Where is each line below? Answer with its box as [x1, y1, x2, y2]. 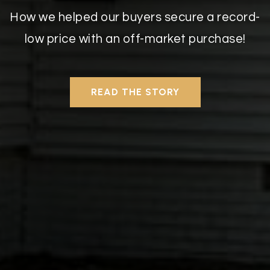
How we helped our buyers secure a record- [10, 10, 260, 24]
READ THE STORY [90, 86, 180, 98]
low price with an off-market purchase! [24, 32, 246, 45]
